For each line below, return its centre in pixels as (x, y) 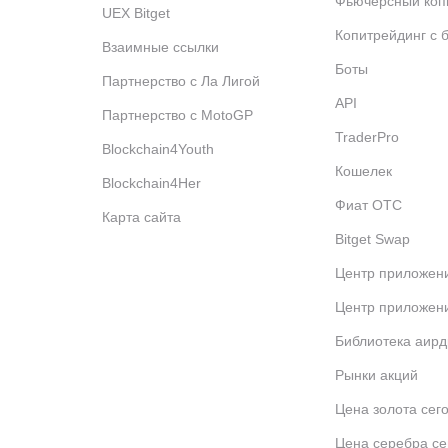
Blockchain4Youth (158, 149)
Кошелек (363, 171)
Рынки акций (376, 375)
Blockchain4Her (151, 183)
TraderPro (366, 137)
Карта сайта (141, 217)
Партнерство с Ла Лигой (181, 81)
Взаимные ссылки (160, 47)
